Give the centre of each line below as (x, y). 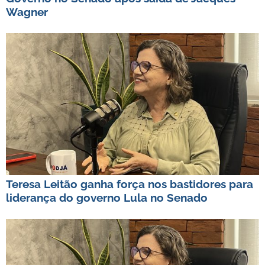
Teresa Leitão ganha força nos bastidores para (130, 184)
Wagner (27, 12)
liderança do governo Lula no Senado (107, 197)
